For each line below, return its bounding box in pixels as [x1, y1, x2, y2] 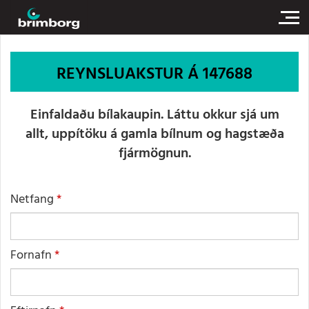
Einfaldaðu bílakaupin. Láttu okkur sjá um [30, 104, 279, 126]
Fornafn [10, 246, 52, 266]
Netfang [10, 190, 54, 210]
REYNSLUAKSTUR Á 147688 [57, 61, 252, 88]
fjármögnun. [118, 143, 191, 165]
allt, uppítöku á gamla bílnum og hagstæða [25, 123, 284, 146]
